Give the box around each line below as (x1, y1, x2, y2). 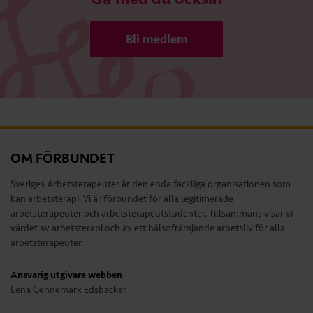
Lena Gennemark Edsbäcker (10, 284, 126, 296)
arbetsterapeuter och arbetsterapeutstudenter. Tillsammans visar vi (10, 208, 293, 220)
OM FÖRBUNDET (10, 150, 115, 168)
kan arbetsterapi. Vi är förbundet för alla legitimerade (10, 193, 233, 205)
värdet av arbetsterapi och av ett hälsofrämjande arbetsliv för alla (10, 222, 285, 235)
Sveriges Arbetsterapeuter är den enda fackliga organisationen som (10, 178, 291, 191)
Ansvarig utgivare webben (10, 269, 122, 282)
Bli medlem (125, 31, 188, 48)
